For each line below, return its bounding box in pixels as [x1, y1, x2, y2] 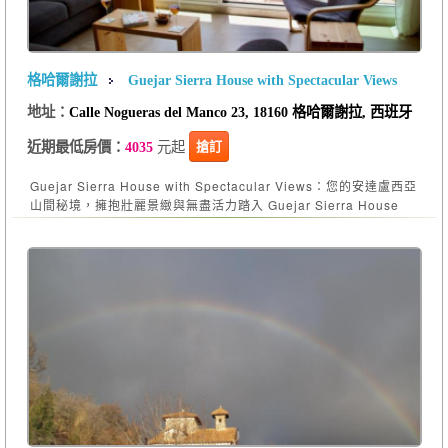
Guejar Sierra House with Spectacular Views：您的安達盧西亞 [29, 176, 417, 194]
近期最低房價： [26, 139, 125, 156]
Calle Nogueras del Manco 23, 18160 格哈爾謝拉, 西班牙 [68, 103, 412, 120]
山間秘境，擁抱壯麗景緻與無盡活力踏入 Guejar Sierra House [29, 195, 399, 213]
